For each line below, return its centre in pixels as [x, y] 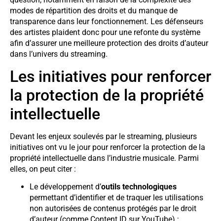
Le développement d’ [65, 186]
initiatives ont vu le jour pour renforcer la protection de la [108, 147]
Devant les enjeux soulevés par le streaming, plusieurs [103, 136]
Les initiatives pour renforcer [110, 76]
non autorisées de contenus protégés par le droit [113, 208]
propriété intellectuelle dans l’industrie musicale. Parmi [104, 158]
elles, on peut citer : [43, 169]
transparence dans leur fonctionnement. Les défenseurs [107, 22]
